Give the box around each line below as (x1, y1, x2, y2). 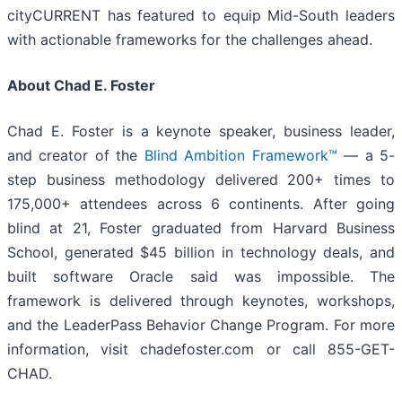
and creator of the (7, 145, 144, 164)
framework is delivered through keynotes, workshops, (7, 291, 395, 310)
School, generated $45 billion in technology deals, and (7, 242, 395, 261)
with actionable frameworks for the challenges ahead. (7, 30, 372, 48)
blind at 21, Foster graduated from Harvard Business (7, 218, 395, 237)
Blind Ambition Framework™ (144, 145, 337, 164)
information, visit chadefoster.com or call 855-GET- (7, 339, 395, 358)
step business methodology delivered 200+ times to (7, 170, 395, 188)
